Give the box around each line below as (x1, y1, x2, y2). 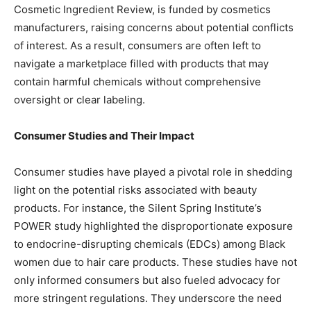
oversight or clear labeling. (14, 93, 145, 107)
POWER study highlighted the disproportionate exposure (14, 219, 293, 233)
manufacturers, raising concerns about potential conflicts (14, 21, 294, 35)
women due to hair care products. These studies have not (14, 255, 297, 269)
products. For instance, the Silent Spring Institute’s (14, 201, 262, 215)
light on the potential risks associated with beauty (14, 183, 257, 197)
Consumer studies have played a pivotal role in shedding (14, 165, 292, 179)
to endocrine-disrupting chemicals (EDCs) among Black (14, 237, 285, 251)
